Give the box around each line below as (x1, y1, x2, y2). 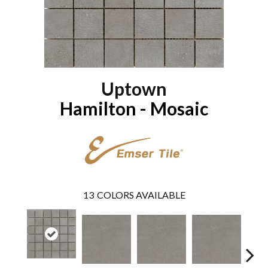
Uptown (101, 77, 167, 99)
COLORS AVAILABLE (96, 189, 185, 201)
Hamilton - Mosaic (60, 97, 208, 119)
